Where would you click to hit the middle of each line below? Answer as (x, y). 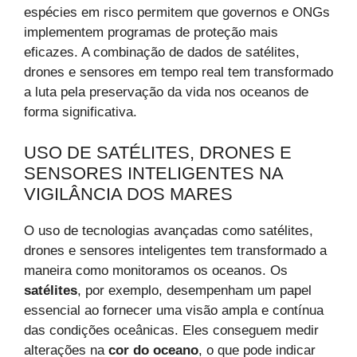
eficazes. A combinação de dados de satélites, (162, 53)
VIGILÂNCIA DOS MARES (128, 194)
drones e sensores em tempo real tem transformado (178, 73)
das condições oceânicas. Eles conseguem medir (171, 330)
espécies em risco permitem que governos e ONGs (177, 13)
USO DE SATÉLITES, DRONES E (158, 152)
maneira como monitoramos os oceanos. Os (156, 270)
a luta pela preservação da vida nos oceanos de (166, 92)
